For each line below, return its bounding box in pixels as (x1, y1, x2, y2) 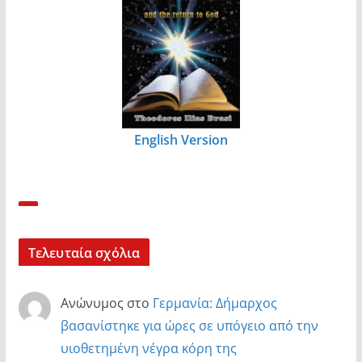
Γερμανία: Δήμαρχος (152, 294, 277, 313)
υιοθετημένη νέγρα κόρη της (60, 339, 237, 358)
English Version (133, 131, 228, 149)
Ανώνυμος (60, 294, 124, 313)
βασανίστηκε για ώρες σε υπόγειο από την (60, 317, 318, 335)
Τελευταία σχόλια (27, 244, 141, 263)
